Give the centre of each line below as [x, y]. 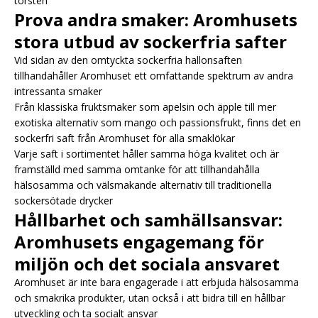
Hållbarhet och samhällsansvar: [148, 219]
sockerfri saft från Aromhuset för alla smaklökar [125, 138]
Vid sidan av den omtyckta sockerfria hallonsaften [128, 60]
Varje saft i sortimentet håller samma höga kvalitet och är [147, 153]
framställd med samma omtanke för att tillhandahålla [137, 169]
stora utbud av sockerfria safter [150, 41]
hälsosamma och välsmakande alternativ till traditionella [143, 185]
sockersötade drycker [64, 200]
